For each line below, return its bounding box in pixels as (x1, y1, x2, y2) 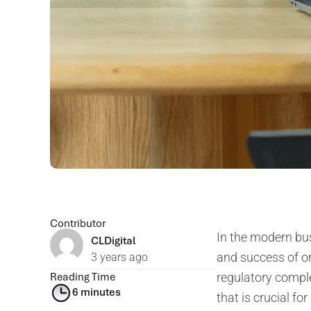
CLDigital (91, 233, 135, 247)
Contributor (50, 215, 106, 230)
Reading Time (50, 269, 115, 283)
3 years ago (91, 250, 148, 264)
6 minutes (72, 284, 121, 299)
